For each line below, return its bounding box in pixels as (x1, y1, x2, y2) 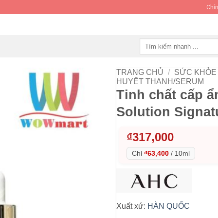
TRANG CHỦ (116, 68, 163, 76)
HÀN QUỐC (147, 202, 190, 211)
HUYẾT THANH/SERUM (116, 77, 204, 86)
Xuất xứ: (116, 202, 147, 211)
